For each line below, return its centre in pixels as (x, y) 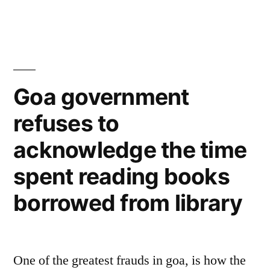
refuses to (66, 123)
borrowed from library (128, 203)
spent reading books (121, 176)
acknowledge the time (130, 150)
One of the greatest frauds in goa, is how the (130, 260)
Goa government (101, 97)
